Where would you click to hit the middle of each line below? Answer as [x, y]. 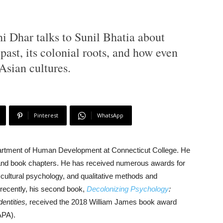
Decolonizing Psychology [128, 189]
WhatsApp [110, 115]
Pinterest [46, 115]
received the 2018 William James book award [102, 202]
